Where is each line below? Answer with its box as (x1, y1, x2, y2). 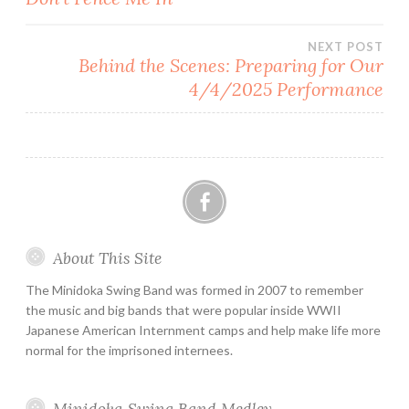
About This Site (52, 247, 162, 269)
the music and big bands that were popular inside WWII (26, 302, 341, 319)
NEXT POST (308, 39, 383, 55)
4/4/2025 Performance (189, 78, 383, 101)
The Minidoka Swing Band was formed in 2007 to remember (26, 282, 363, 299)
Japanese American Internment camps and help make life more (26, 322, 381, 339)
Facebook (204, 225, 267, 244)
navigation (25, 11, 199, 58)
